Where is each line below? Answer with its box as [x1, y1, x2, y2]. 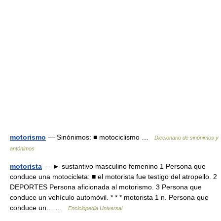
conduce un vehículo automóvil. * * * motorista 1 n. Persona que [10, 193, 209, 201]
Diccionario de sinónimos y [154, 135, 219, 141]
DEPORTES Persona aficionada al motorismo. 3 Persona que [10, 183, 202, 191]
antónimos [10, 146, 35, 151]
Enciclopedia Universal [68, 205, 122, 211]
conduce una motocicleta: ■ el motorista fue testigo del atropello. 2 [10, 173, 217, 181]
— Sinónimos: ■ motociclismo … [46, 133, 154, 141]
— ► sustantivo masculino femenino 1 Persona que [42, 162, 206, 170]
